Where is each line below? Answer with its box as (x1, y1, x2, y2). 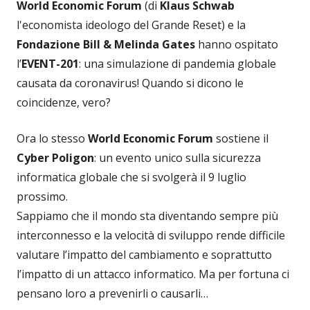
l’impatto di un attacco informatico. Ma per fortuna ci (17, 266, 289, 282)
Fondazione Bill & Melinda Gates (17, 36, 195, 52)
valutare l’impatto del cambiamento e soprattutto (17, 246, 272, 262)
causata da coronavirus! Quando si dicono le (17, 75, 244, 91)
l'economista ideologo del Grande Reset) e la (17, 17, 246, 33)
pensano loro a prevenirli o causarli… (17, 285, 208, 301)
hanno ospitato (195, 36, 278, 52)
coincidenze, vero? (17, 94, 111, 110)
